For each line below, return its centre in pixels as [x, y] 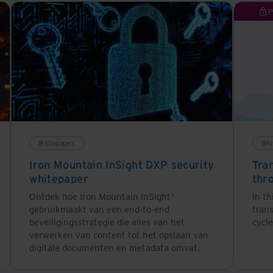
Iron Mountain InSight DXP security [122, 164]
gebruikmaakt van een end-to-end [100, 209]
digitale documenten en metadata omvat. [115, 247]
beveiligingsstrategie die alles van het [107, 222]
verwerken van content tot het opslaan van [119, 234]
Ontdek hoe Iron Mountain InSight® [102, 196]
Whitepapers [57, 143]
